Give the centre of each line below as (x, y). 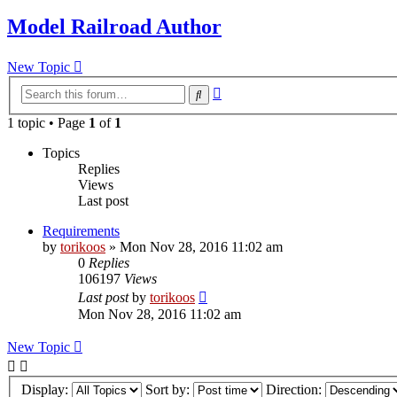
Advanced (249, 90)
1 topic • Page (48, 122)
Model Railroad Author (114, 27)
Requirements (81, 230)
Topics (61, 152)
